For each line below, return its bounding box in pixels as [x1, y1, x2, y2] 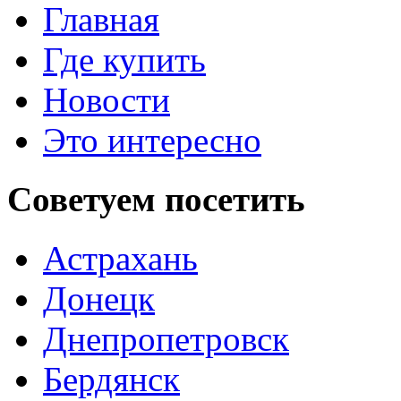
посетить [165, 179, 305, 218]
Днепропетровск [43, 320, 289, 359]
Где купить [43, 39, 206, 79]
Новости [43, 80, 170, 119]
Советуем [7, 179, 165, 218]
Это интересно [43, 120, 261, 159]
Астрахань [43, 239, 198, 278]
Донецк [43, 279, 155, 319]
